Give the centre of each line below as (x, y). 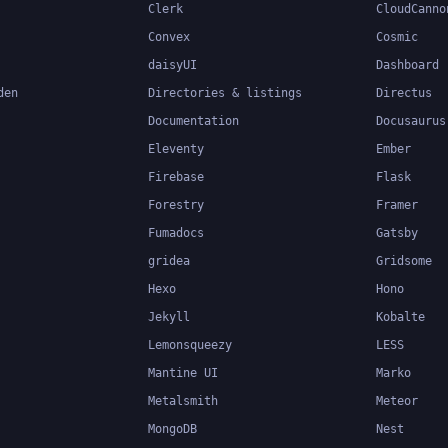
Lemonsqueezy (190, 345)
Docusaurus (411, 121)
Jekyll (169, 317)
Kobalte (400, 317)
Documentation (193, 121)
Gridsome (404, 261)
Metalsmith (183, 401)
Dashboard (407, 65)
